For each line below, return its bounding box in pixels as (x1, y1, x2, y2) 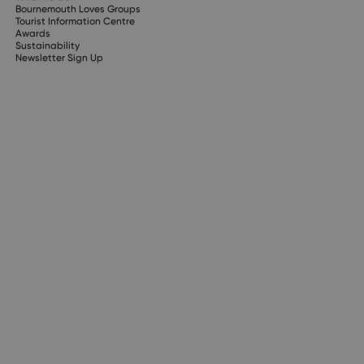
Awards (15, 27, 50, 39)
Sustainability (15, 39, 80, 51)
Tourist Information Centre (15, 15, 135, 27)
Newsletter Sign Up (15, 51, 103, 63)
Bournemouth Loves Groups (15, 2, 141, 15)
